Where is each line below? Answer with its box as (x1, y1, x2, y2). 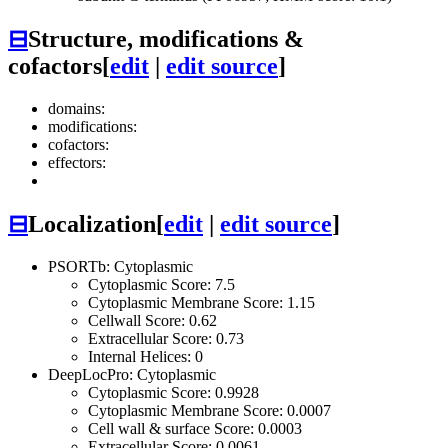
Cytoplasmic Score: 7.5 (88, 275, 235, 293)
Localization (28, 211, 156, 238)
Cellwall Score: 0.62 (88, 311, 217, 329)
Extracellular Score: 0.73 (88, 329, 244, 347)
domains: (48, 100, 105, 118)
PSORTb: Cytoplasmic (48, 257, 193, 275)
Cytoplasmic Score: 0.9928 (88, 383, 259, 401)
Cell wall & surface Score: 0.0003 (88, 419, 302, 437)
